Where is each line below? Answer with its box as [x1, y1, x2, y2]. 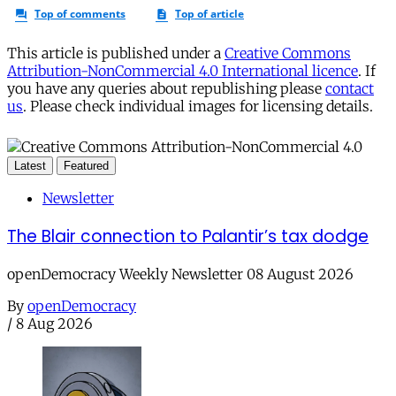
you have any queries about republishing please [7, 79, 325, 97]
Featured [64, 158, 109, 172]
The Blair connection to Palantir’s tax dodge [7, 224, 369, 248]
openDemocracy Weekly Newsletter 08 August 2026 [7, 265, 354, 284]
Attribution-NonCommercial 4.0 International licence [7, 61, 358, 80]
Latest [14, 158, 46, 172]
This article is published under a [7, 43, 225, 62]
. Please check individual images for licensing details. [23, 96, 373, 115]
